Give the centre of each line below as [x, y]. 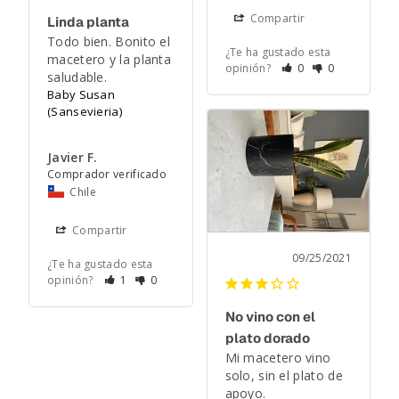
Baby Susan [81, 95]
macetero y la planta [110, 60]
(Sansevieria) [85, 112]
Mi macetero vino [278, 357]
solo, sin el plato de [284, 375]
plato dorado [267, 338]
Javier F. [73, 158]
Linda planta [88, 22]
